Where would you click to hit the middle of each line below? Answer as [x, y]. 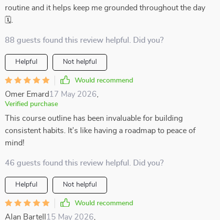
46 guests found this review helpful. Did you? [84, 163]
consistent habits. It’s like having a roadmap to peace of [100, 131]
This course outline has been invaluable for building [94, 118]
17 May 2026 [73, 94]
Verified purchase [31, 104]
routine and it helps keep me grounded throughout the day [105, 8]
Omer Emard [27, 94]
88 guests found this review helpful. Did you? [84, 40]
